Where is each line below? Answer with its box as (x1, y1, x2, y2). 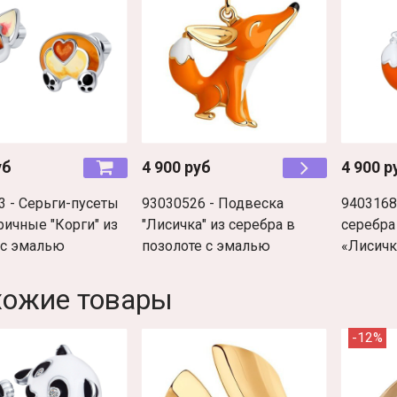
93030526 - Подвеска (141, 195, 284, 213)
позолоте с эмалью (141, 237, 270, 255)
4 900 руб (141, 159, 211, 177)
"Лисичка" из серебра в (141, 216, 295, 234)
